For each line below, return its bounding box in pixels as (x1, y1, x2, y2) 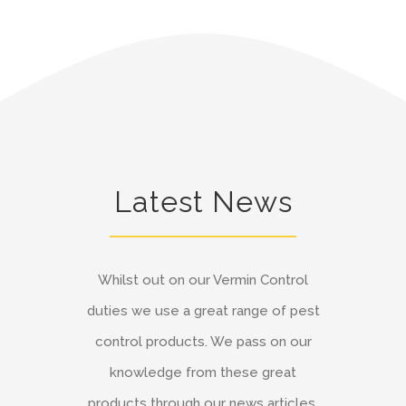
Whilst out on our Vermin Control (98, 271, 308, 288)
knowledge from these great (110, 363, 296, 381)
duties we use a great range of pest (86, 302, 320, 319)
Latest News (113, 184, 293, 218)
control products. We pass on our (94, 333, 312, 350)
